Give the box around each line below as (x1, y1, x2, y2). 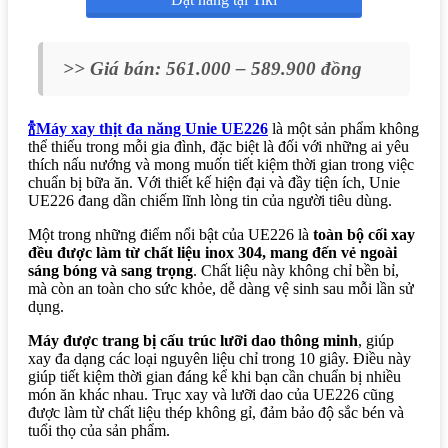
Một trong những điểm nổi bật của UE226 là (28, 225, 313, 243)
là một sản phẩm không (268, 119, 419, 137)
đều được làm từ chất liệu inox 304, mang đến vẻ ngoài (28, 243, 397, 261)
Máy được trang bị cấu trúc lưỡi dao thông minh (28, 331, 358, 349)
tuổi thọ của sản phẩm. (28, 421, 170, 439)
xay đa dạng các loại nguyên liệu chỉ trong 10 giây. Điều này (28, 349, 411, 367)
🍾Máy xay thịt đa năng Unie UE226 (28, 119, 268, 137)
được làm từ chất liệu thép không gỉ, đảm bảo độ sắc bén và (28, 403, 404, 421)
